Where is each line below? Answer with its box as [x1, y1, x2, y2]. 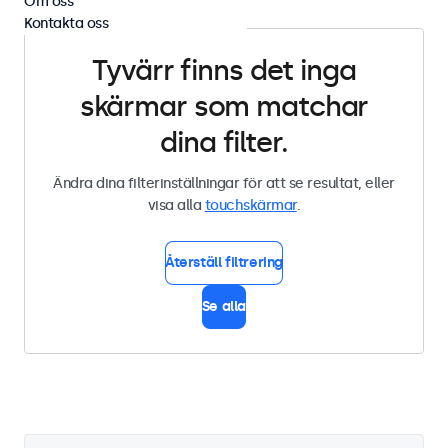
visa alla [147, 197, 205, 214]
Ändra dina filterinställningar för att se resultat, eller [53, 175, 395, 192]
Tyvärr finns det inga [92, 54, 356, 87]
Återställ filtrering [165, 254, 283, 271]
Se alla [201, 298, 247, 315]
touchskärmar [204, 197, 297, 214]
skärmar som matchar [79, 90, 369, 123]
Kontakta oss [24, 15, 108, 32]
